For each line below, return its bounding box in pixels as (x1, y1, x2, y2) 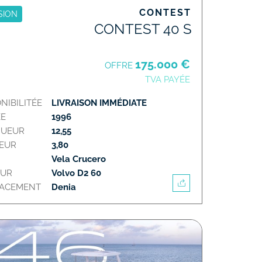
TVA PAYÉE (145, 74, 190, 85)
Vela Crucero (51, 153, 106, 164)
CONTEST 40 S (94, 20, 192, 37)
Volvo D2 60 (51, 167, 102, 178)
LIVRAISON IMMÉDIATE (51, 97, 150, 108)
